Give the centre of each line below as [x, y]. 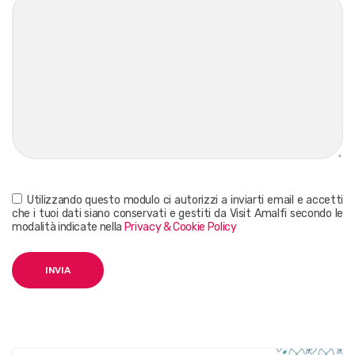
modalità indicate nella [68, 227]
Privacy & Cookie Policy [180, 227]
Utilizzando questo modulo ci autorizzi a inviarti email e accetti [185, 200]
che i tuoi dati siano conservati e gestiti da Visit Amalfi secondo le [177, 213]
